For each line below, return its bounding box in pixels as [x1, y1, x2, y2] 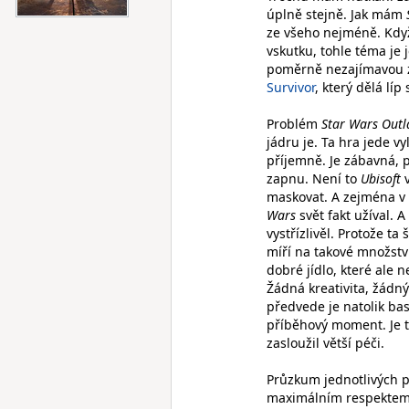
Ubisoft [361, 170, 401, 187]
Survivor [267, 79, 315, 96]
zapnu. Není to [267, 170, 361, 187]
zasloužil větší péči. [267, 334, 384, 351]
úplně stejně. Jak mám [267, 5, 406, 23]
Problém [267, 115, 321, 132]
